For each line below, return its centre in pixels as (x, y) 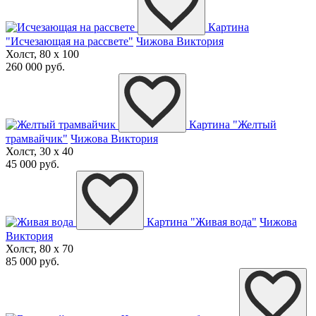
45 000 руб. (32, 164)
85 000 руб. (32, 262)
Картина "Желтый (233, 125)
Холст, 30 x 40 (39, 152)
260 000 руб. (35, 67)
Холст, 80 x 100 (42, 54)
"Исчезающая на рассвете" (69, 42)
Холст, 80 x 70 (39, 249)
